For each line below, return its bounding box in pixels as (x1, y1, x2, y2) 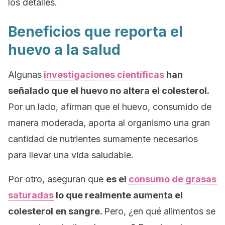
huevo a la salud (8, 41, 121, 58)
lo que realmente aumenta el (54, 190, 183, 200)
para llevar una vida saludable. (8, 150, 134, 160)
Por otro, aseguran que (8, 174, 106, 184)
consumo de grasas (129, 174, 216, 184)
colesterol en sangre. (8, 206, 104, 216)
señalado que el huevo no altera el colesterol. (8, 85, 209, 96)
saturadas (8, 190, 54, 200)
